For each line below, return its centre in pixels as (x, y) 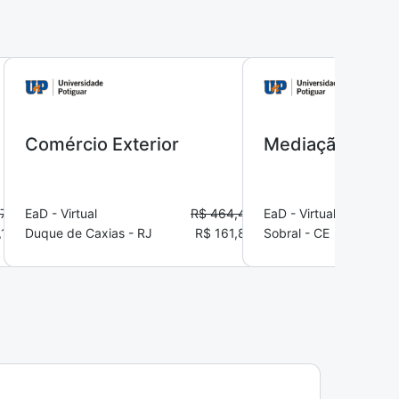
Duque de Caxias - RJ (89, 233)
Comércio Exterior (102, 144)
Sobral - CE (297, 233)
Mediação (305, 144)
